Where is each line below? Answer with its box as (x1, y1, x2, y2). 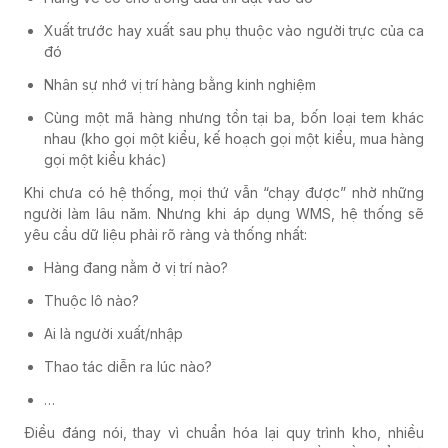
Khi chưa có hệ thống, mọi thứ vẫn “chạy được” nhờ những (24, 183, 424, 201)
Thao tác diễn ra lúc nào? (44, 357, 212, 375)
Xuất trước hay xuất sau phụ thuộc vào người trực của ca (44, 21, 424, 39)
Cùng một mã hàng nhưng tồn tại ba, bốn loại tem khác (44, 108, 424, 126)
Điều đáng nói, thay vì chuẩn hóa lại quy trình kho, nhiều (24, 423, 424, 441)
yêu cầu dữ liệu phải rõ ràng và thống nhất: (24, 225, 307, 243)
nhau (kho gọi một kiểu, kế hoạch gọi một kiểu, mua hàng (44, 129, 424, 147)
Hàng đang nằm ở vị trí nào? (44, 258, 228, 276)
